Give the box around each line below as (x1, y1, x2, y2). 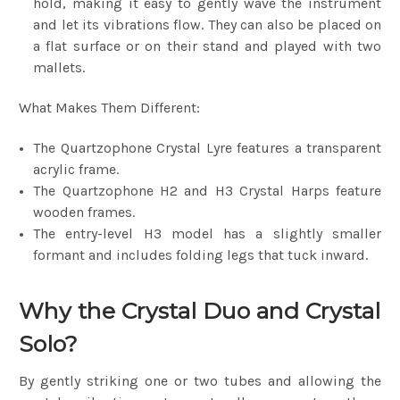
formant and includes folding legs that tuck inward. (33, 246, 372, 263)
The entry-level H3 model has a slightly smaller (33, 224, 381, 242)
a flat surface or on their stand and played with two (33, 37, 381, 54)
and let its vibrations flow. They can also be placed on (33, 15, 381, 33)
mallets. (33, 58, 89, 76)
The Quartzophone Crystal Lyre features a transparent (33, 138, 381, 156)
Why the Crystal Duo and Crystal (19, 296, 380, 324)
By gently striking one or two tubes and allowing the (19, 371, 381, 389)
